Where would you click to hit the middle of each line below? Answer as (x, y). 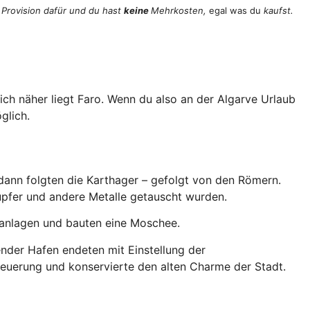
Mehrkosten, (180, 10)
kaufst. (277, 10)
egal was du (235, 10)
